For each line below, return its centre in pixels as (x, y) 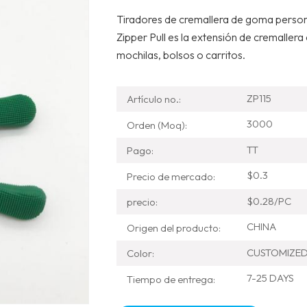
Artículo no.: (153, 99)
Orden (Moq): (157, 125)
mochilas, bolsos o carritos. (181, 55)
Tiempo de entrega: (171, 279)
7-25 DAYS (270, 278)
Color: (140, 254)
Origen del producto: (173, 228)
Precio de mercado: (171, 176)
